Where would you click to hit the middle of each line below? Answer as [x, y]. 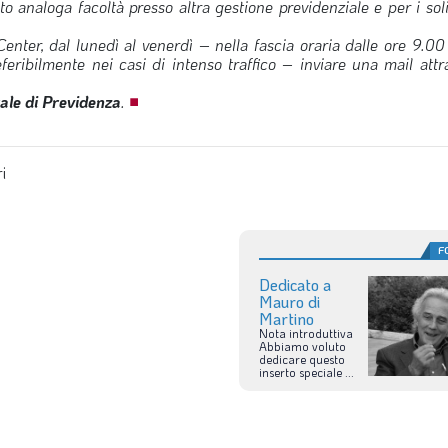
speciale [320, 371]
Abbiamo [283, 345]
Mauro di [289, 301]
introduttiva [320, 332]
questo [326, 358]
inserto [277, 371]
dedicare [282, 358]
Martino [286, 318]
